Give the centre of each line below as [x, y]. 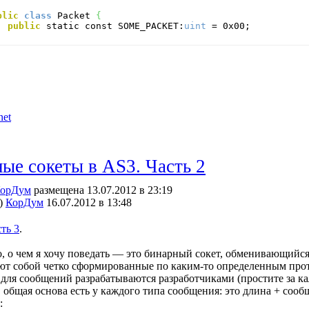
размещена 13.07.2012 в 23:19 [102, 190]
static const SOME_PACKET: [112, 26]
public [24, 26]
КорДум [24, 202]
